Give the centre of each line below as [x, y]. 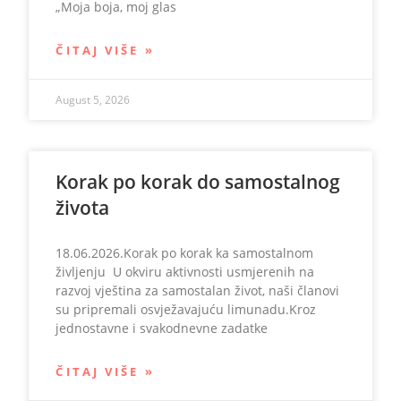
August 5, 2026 [93, 100]
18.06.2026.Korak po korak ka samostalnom [185, 253]
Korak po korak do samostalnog [198, 182]
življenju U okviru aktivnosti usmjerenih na [185, 272]
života [83, 208]
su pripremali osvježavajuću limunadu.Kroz [186, 309]
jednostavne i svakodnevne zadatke [162, 328]
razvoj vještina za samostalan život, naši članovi [198, 290]
